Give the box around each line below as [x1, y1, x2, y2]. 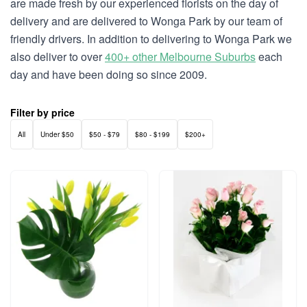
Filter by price [10, 106, 75, 119]
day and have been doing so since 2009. [10, 66, 207, 82]
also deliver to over [10, 49, 105, 64]
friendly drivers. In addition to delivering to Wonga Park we [10, 31, 292, 47]
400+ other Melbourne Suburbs [105, 49, 256, 64]
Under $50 [40, 130, 74, 139]
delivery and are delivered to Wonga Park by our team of [10, 13, 282, 29]
